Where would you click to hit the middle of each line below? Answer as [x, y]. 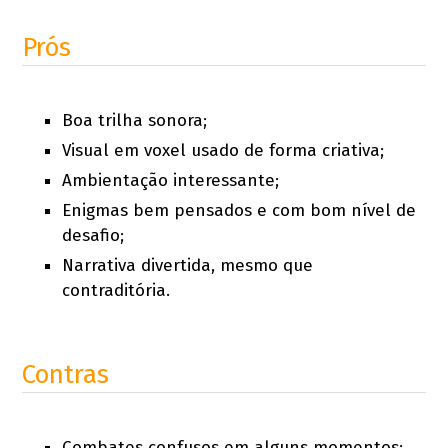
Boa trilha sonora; [135, 121]
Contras [66, 375]
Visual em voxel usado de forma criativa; [223, 151]
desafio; [93, 236]
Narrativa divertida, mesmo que [188, 266]
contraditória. [116, 291]
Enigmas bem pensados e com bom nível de [239, 211]
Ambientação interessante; [171, 181]
